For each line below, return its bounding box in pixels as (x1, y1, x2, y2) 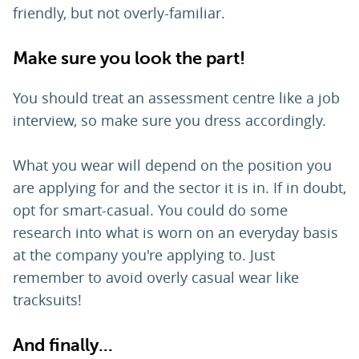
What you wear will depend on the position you (13, 155, 332, 175)
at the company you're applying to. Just (13, 245, 275, 265)
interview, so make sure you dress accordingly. (13, 111, 330, 131)
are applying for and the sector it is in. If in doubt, (13, 178, 346, 198)
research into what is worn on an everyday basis (13, 223, 338, 243)
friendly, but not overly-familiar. (13, 3, 225, 23)
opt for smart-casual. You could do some (13, 200, 288, 220)
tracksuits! (13, 290, 86, 310)
